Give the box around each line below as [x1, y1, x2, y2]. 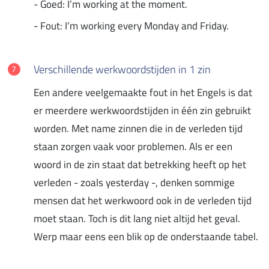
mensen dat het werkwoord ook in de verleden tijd [34, 192, 252, 208]
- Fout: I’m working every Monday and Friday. [34, 17, 229, 34]
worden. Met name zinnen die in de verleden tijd [34, 120, 243, 136]
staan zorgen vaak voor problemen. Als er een [34, 138, 232, 154]
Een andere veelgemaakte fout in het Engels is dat [34, 84, 252, 100]
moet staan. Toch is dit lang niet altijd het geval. [34, 210, 240, 226]
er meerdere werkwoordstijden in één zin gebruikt [34, 102, 251, 118]
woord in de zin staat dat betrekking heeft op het [34, 156, 246, 172]
